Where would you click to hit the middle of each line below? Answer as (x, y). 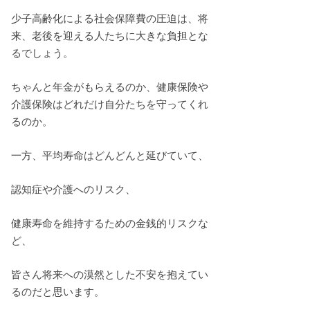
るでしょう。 (42, 53)
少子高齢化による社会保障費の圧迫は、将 (110, 18)
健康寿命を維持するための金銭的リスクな (110, 223)
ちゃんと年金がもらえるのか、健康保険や (110, 87)
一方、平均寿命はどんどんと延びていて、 (110, 155)
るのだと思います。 (58, 292)
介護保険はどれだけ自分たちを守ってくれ (110, 104)
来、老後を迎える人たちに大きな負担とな (110, 36)
